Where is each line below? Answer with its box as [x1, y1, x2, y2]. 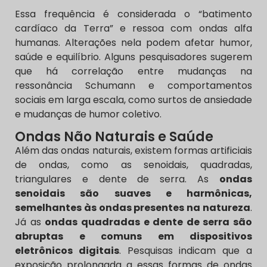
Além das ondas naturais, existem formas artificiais [15, 143, 252, 157]
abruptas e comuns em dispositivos [15, 229, 252, 243]
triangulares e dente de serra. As [15, 172, 219, 186]
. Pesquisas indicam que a [119, 243, 253, 257]
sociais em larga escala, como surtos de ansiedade [15, 93, 252, 107]
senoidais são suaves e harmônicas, [15, 186, 252, 200]
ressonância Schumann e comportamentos [15, 79, 252, 93]
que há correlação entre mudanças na [15, 64, 252, 79]
